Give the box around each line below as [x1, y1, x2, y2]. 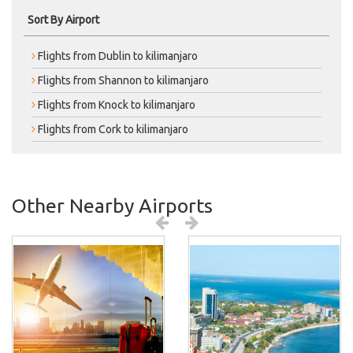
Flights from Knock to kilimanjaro [35, 98, 195, 111]
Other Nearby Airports [12, 195, 213, 217]
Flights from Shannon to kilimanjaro [35, 74, 209, 87]
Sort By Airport [28, 13, 99, 26]
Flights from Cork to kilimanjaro [35, 123, 188, 136]
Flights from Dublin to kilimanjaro [35, 50, 198, 62]
